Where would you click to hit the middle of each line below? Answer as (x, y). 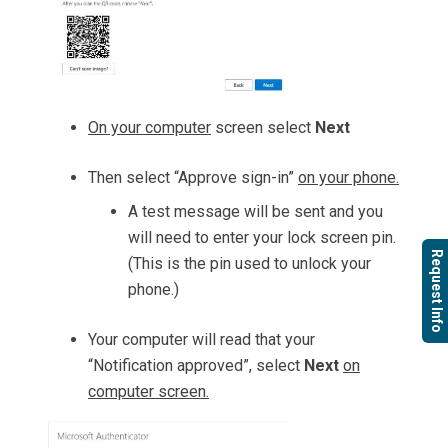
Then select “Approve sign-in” (193, 177)
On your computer (149, 127)
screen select (263, 127)
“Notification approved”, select (196, 365)
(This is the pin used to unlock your (249, 263)
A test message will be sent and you (255, 211)
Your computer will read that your (201, 339)
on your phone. (348, 177)
